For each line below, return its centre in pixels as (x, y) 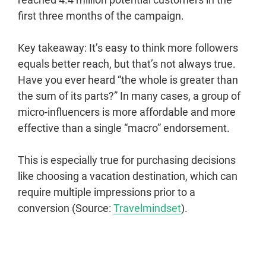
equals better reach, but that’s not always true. (127, 64)
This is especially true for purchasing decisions (127, 160)
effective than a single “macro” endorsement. (124, 128)
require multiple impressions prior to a (107, 192)
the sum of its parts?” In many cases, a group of (129, 96)
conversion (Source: (66, 208)
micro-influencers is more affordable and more (127, 112)
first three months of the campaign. (101, 15)
